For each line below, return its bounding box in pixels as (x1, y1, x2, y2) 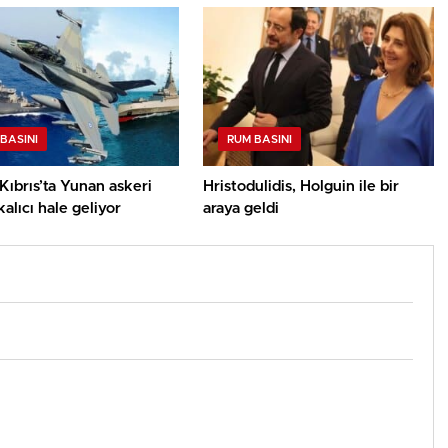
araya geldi (203, 200, 280, 216)
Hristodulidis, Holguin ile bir (203, 178, 400, 194)
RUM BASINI (227, 133, 293, 145)
